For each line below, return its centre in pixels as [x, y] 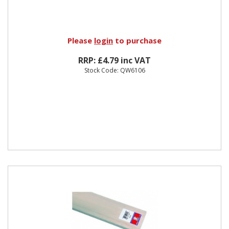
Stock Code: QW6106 [114, 70]
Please [81, 40]
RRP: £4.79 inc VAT [114, 60]
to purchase [137, 40]
